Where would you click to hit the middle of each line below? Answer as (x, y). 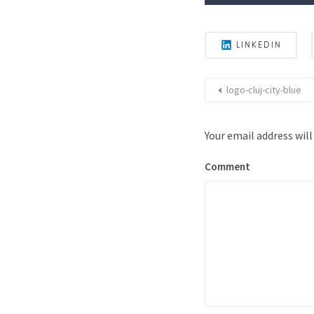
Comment (227, 166)
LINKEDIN (259, 45)
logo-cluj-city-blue (264, 90)
